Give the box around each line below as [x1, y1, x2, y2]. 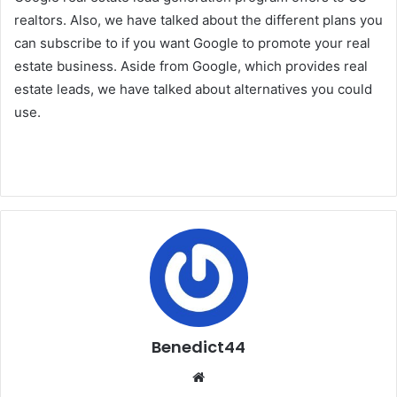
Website [204, 368, 254, 385]
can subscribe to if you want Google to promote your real [14, 35, 370, 52]
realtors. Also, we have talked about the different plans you [14, 12, 383, 29]
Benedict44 [152, 336, 245, 359]
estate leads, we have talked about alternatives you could [14, 81, 372, 98]
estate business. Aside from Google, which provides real [14, 58, 368, 75]
